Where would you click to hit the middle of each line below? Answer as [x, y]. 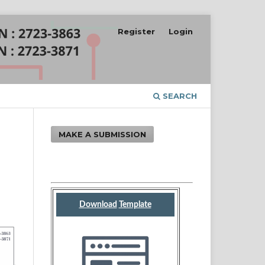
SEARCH [179, 96]
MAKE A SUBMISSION [103, 134]
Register [137, 31]
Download [98, 204]
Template [135, 204]
